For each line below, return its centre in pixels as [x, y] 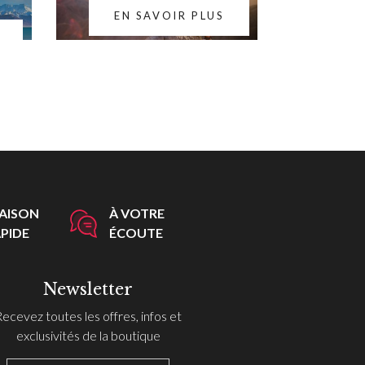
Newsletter [88, 290]
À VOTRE [136, 213]
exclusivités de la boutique [88, 336]
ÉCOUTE [136, 233]
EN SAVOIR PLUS [169, 16]
